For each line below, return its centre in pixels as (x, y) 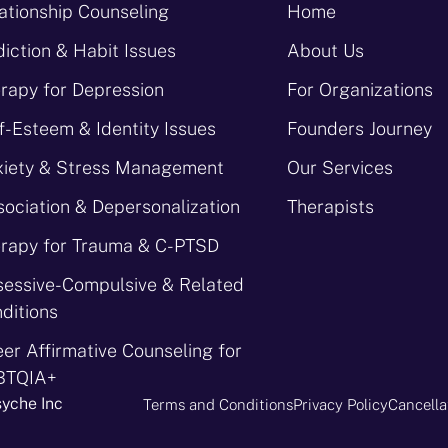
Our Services (340, 167)
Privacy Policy (340, 404)
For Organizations (360, 89)
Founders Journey (360, 128)
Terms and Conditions (218, 404)
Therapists (331, 206)
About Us (326, 50)
